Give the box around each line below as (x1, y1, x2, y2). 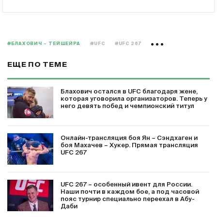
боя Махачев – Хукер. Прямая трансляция (61, 142, 198, 149)
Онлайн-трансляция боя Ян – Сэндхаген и (61, 135, 198, 141)
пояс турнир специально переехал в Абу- (61, 196, 195, 202)
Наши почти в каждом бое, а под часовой (61, 189, 199, 195)
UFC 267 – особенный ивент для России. (61, 182, 192, 188)
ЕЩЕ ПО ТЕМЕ (7, 61, 67, 68)
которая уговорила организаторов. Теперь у (61, 96, 207, 102)
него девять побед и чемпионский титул (61, 103, 194, 109)
